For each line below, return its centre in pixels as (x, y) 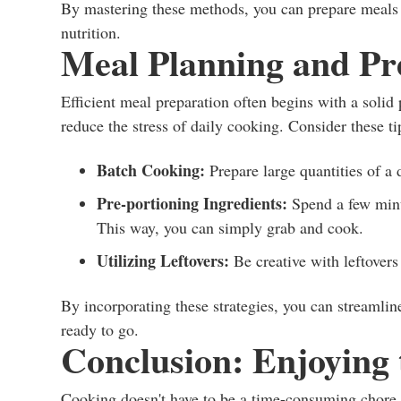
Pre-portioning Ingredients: (192, 203)
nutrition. (91, 32)
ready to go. (100, 329)
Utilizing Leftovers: (163, 260)
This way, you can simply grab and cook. (230, 227)
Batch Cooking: (151, 170)
